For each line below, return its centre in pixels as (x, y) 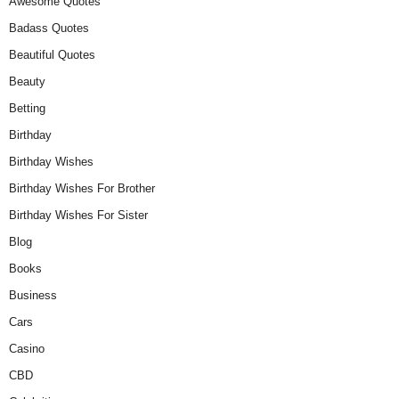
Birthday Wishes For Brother (82, 188)
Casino (27, 348)
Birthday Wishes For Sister (78, 215)
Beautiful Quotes (52, 54)
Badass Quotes (49, 28)
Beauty (27, 81)
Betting (27, 108)
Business (33, 295)
